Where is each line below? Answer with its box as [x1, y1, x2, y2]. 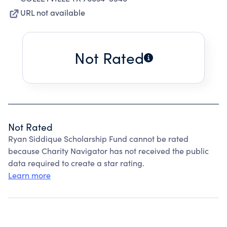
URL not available [20, 7, 85, 18]
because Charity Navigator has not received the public [8, 145, 209, 156]
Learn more [8, 170, 51, 180]
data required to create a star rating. [8, 158, 144, 168]
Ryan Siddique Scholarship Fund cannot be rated [8, 133, 188, 144]
